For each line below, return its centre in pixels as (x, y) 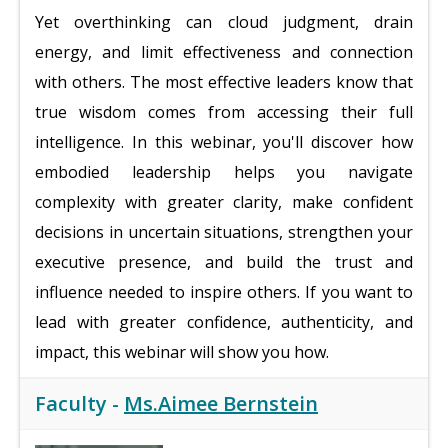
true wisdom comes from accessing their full (224, 112)
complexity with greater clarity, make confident (224, 202)
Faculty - (79, 403)
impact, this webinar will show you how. (184, 352)
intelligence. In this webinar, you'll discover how (224, 142)
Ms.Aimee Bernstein (221, 403)
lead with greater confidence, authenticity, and (224, 322)
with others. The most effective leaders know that (224, 82)
